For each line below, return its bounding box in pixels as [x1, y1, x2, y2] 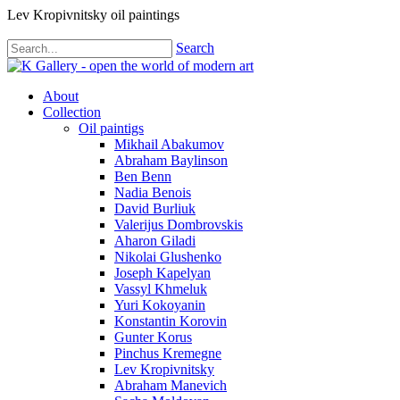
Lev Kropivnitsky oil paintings [7, 7, 179, 22]
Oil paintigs [79, 121, 144, 136]
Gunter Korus [114, 329, 192, 345]
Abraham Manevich [114, 378, 227, 393]
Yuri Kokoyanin [114, 297, 205, 312]
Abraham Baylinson [114, 153, 228, 168]
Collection [43, 104, 101, 120]
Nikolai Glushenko [114, 249, 221, 264]
